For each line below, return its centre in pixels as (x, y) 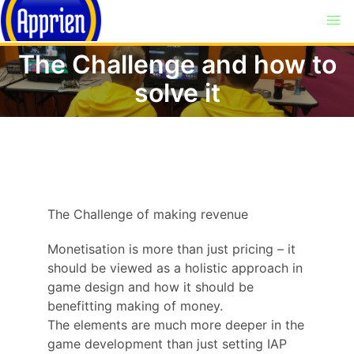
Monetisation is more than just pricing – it (171, 249)
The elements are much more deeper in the (176, 325)
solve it (177, 93)
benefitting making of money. (135, 306)
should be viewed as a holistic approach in (175, 268)
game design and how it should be (151, 287)
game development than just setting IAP (167, 344)
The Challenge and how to (177, 64)
